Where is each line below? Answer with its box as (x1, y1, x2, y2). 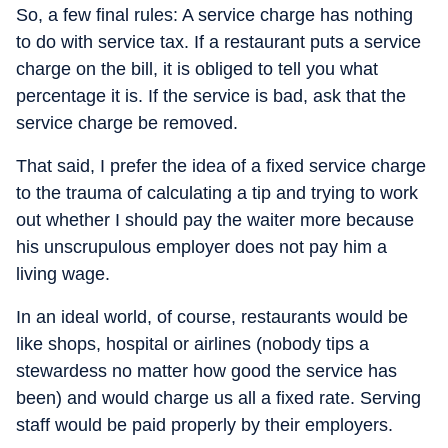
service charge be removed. (16, 112, 238, 133)
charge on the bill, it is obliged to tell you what (16, 58, 378, 79)
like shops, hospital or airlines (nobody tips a (16, 333, 369, 354)
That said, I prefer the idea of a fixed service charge (16, 155, 426, 176)
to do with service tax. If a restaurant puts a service (16, 31, 421, 52)
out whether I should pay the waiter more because (16, 209, 414, 230)
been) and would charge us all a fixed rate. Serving (16, 387, 421, 408)
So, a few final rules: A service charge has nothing (16, 4, 413, 25)
